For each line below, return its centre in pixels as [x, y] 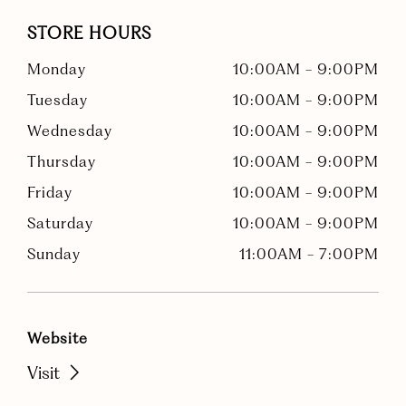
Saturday [60, 223]
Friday [50, 192]
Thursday [62, 161]
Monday [57, 69]
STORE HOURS [89, 33]
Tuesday [58, 100]
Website [58, 338]
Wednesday [70, 130]
